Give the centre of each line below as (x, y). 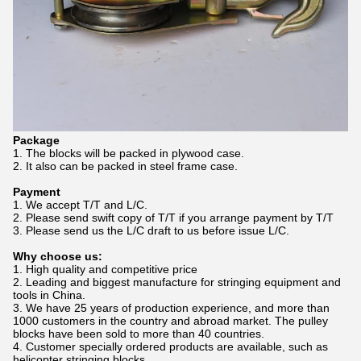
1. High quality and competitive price (105, 270)
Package (36, 141)
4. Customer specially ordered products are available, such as (170, 347)
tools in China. (49, 295)
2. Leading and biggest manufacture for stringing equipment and (177, 282)
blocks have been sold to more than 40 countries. (139, 334)
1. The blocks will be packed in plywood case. (129, 154)
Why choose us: (58, 257)
